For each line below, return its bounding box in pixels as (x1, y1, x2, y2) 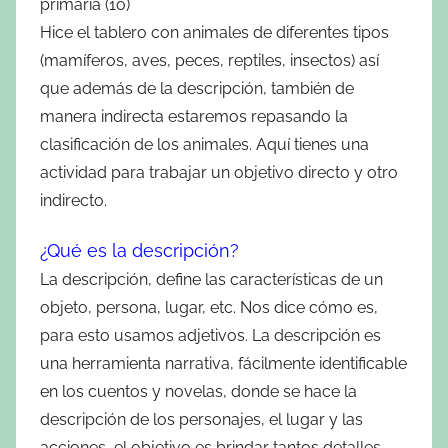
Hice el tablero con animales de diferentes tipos (40, 22, 389, 42)
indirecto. (40, 190, 107, 210)
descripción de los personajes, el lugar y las (40, 409, 363, 429)
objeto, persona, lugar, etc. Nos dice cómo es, (40, 297, 378, 317)
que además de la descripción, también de (40, 78, 354, 98)
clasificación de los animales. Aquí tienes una (40, 134, 369, 154)
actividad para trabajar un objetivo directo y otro (40, 162, 398, 182)
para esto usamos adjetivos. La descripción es (40, 325, 381, 345)
